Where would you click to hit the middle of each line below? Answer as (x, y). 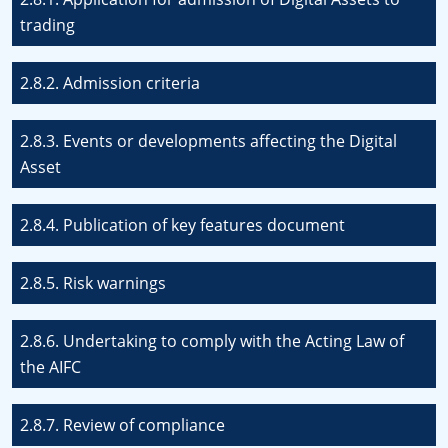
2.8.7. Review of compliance (122, 425)
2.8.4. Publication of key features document (182, 225)
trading (47, 25)
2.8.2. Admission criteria (110, 83)
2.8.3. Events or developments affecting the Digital (208, 141)
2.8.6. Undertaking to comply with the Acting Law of (212, 341)
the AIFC (50, 367)
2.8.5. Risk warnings (93, 283)
